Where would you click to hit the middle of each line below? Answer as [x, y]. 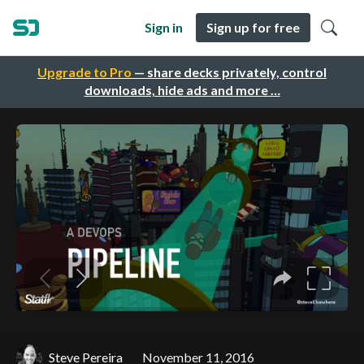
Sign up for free [253, 27]
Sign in [164, 27]
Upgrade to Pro [84, 72]
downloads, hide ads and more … [182, 90]
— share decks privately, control [229, 72]
